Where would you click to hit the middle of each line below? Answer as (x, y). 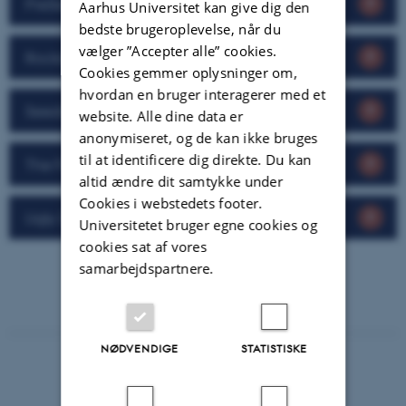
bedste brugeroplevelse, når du (180, 29)
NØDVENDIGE (140, 348)
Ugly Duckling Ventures (105, 217)
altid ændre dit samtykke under (181, 182)
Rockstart (57, 57)
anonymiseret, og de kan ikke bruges (198, 138)
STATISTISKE (274, 348)
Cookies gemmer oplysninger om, (188, 73)
